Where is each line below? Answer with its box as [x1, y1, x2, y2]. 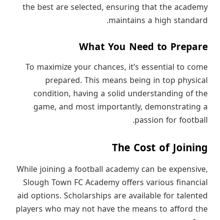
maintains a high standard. [109, 13, 208, 28]
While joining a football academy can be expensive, [17, 162, 208, 177]
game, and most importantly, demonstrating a [33, 100, 208, 114]
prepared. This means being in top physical [45, 73, 208, 88]
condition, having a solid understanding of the [33, 86, 208, 101]
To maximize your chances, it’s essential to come [26, 60, 208, 75]
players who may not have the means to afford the [16, 202, 208, 217]
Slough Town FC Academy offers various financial [23, 175, 208, 190]
